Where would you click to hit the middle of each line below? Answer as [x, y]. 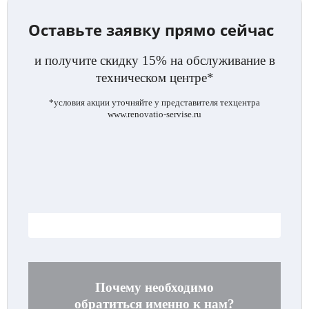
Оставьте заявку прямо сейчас [151, 30]
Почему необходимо [154, 287]
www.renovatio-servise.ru [154, 114]
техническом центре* [154, 78]
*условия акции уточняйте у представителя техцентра [154, 102]
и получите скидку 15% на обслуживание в [154, 60]
